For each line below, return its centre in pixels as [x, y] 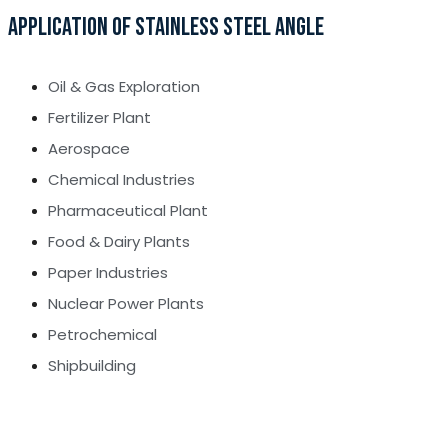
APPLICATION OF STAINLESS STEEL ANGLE [166, 28]
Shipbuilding [92, 366]
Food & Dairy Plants [119, 242]
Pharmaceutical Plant [128, 211]
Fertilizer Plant [99, 118]
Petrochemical [102, 335]
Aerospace [89, 149]
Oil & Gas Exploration [124, 87]
